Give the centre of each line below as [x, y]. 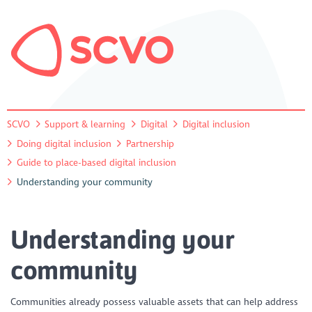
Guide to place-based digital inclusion [96, 163]
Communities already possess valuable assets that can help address [155, 302]
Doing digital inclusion [64, 143]
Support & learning [85, 124]
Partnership [150, 143]
